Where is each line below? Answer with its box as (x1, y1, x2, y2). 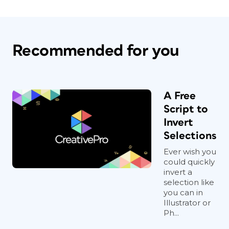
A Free (164, 90, 196, 101)
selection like (164, 177, 214, 187)
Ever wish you (164, 147, 216, 156)
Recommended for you (12, 42, 179, 59)
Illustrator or (164, 198, 211, 208)
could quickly (164, 157, 215, 167)
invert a (164, 167, 192, 177)
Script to (164, 104, 208, 114)
